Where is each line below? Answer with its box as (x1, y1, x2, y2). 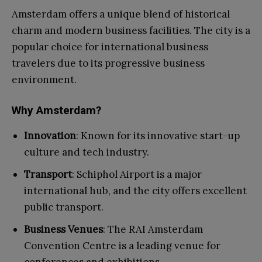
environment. (12, 73, 77, 87)
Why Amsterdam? (12, 104, 101, 118)
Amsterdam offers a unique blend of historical (12, 8, 230, 21)
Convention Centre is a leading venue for (24, 239, 220, 253)
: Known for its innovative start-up (76, 129, 240, 143)
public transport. (24, 201, 104, 214)
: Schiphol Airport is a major (72, 168, 202, 181)
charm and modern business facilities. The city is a (12, 24, 250, 37)
